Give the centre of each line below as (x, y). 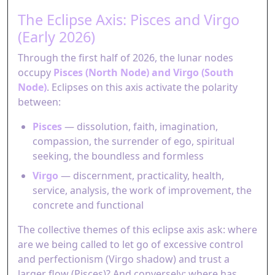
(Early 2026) (56, 37)
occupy (36, 72)
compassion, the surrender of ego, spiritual (134, 141)
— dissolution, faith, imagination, (140, 126)
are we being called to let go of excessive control (130, 244)
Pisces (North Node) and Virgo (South (144, 72)
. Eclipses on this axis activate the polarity (142, 87)
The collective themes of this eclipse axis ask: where (137, 230)
